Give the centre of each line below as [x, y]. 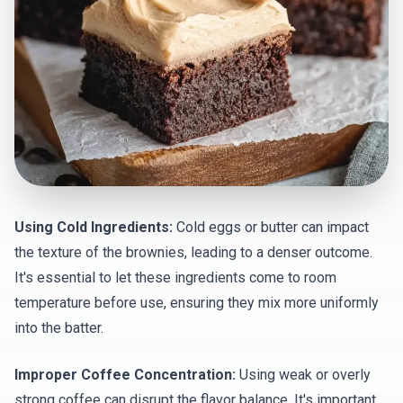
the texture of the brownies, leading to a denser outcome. [193, 252]
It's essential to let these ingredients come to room [175, 278]
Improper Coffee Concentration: [125, 375]
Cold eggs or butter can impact [271, 227]
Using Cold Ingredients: [94, 227]
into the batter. [59, 328]
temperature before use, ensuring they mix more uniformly [197, 303]
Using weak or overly [303, 375]
